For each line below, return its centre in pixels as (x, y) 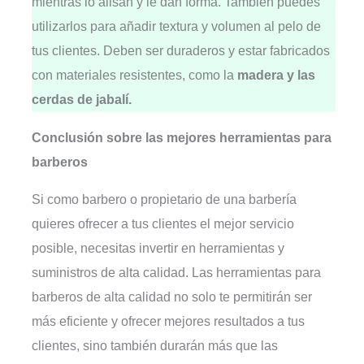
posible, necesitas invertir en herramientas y (158, 247)
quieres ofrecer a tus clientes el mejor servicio (163, 223)
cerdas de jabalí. (82, 100)
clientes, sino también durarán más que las (155, 345)
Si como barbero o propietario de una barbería (165, 199)
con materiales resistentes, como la (135, 75)
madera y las (277, 75)
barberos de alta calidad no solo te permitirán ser (172, 296)
